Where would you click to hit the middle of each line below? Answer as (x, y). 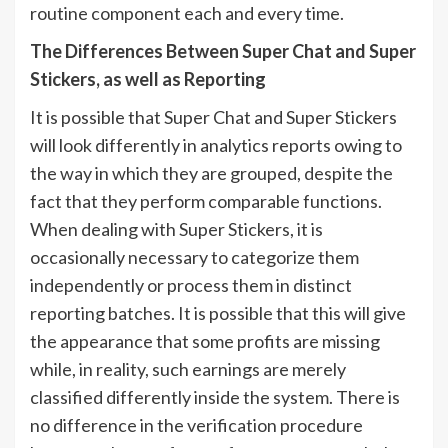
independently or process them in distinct (191, 285)
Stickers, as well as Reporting (148, 79)
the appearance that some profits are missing (205, 341)
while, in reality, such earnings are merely (188, 369)
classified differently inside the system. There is (215, 397)
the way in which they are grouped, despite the (211, 173)
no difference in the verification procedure (196, 425)
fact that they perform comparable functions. (206, 201)
